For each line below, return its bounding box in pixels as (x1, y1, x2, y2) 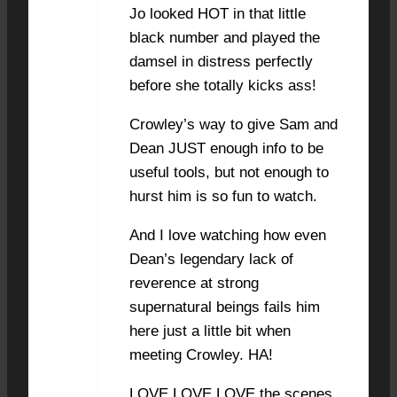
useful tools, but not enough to (129, 163, 329, 181)
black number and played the (129, 28, 320, 46)
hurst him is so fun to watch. (129, 187, 317, 205)
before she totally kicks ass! (129, 76, 316, 94)
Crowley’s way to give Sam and (129, 115, 338, 133)
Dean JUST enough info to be (129, 139, 323, 157)
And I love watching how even (129, 226, 326, 244)
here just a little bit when (129, 322, 291, 339)
